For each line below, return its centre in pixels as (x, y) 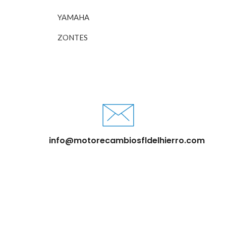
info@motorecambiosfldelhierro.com (127, 140)
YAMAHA (73, 17)
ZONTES (72, 37)
